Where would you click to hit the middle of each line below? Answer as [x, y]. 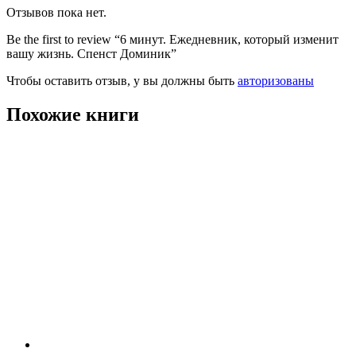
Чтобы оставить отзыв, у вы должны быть [122, 81]
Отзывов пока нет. [56, 13]
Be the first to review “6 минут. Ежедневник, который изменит [172, 40]
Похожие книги [73, 115]
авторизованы [276, 81]
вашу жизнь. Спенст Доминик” [91, 54]
